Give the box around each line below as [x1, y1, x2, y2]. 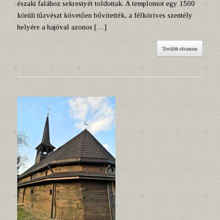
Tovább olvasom [162, 46, 197, 52]
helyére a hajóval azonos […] [17, 23, 107, 31]
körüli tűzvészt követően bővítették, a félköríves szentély [17, 11, 192, 19]
